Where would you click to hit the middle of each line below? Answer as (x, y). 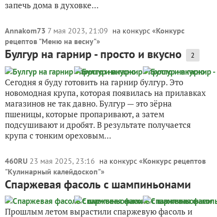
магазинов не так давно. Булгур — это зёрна (88, 103)
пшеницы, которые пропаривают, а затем (85, 114)
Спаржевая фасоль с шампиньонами (98, 184)
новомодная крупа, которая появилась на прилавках (105, 93)
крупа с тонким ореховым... (58, 135)
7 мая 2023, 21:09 (79, 31)
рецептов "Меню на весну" (51, 41)
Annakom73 (25, 31)
